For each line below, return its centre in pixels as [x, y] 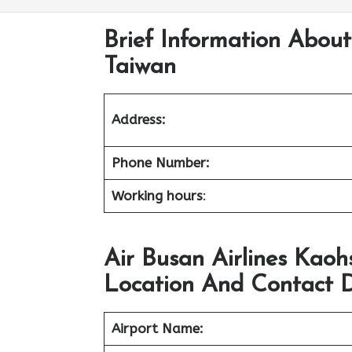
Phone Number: [160, 163]
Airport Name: [157, 328]
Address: [138, 119]
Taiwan [140, 67]
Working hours [157, 196]
